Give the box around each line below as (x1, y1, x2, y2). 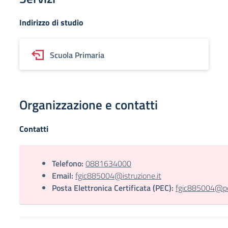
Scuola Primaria (50, 49, 104, 61)
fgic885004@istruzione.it (75, 169, 161, 182)
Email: (52, 169, 73, 182)
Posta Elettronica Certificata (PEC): (52, 182, 174, 194)
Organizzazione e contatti (19, 95, 158, 115)
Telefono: (52, 157, 83, 169)
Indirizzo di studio (19, 16, 83, 28)
